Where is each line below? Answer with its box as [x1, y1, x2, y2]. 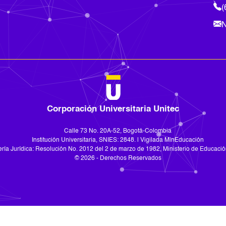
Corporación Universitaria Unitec [46, 105, 179, 114]
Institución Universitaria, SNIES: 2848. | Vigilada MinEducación [32, 137, 204, 143]
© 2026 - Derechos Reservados [74, 155, 161, 161]
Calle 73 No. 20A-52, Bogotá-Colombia [64, 128, 172, 134]
